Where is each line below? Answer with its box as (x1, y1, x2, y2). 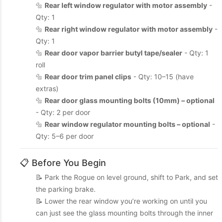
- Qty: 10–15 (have (131, 72, 194, 81)
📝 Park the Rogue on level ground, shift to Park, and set (36, 173, 218, 181)
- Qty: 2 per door (36, 108, 90, 116)
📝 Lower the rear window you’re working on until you (36, 197, 207, 205)
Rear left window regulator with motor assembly (45, 1, 207, 9)
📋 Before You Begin (20, 158, 106, 168)
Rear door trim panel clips (45, 72, 131, 81)
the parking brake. (36, 185, 96, 193)
